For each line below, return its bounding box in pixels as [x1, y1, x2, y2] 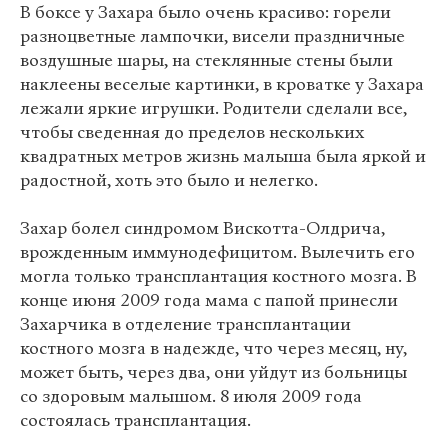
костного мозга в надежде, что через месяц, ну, [20, 337, 407, 360]
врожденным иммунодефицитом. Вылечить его [20, 241, 415, 264]
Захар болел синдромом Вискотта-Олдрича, [20, 217, 385, 240]
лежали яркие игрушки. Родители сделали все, [20, 97, 407, 120]
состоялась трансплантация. [20, 409, 251, 432]
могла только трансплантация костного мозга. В [20, 265, 417, 288]
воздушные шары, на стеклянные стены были [20, 49, 393, 72]
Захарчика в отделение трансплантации [20, 313, 351, 336]
